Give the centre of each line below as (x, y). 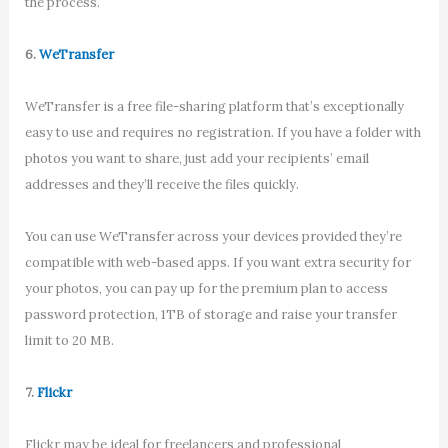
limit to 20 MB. (69, 341)
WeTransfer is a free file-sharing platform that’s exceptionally (214, 106)
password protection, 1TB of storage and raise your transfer (210, 315)
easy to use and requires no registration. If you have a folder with (222, 132)
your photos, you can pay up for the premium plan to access (206, 289)
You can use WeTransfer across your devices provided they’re (213, 237)
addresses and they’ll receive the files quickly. (161, 184)
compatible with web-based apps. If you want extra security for (217, 263)
